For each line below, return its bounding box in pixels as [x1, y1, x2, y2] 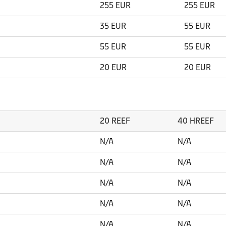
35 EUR [100, 21, 126, 31]
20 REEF [100, 116, 130, 126]
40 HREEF [178, 116, 214, 126]
